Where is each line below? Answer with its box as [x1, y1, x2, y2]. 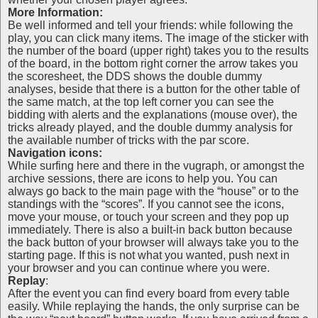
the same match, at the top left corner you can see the [8, 96, 274, 108]
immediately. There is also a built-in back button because [8, 224, 292, 236]
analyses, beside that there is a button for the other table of [8, 83, 300, 95]
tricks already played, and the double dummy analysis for [8, 121, 292, 133]
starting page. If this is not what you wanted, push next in [8, 249, 290, 261]
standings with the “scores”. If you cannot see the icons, [8, 198, 284, 210]
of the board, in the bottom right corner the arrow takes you [8, 57, 298, 70]
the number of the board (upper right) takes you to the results [8, 45, 309, 57]
